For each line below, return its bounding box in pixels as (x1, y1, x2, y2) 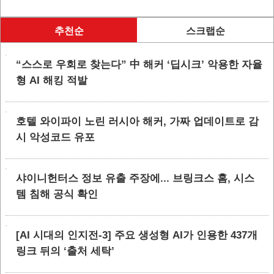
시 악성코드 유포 (16, 131, 95, 143)
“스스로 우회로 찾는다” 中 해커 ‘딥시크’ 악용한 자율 (16, 59, 262, 70)
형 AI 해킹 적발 (16, 75, 87, 86)
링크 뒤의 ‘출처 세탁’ (16, 245, 114, 257)
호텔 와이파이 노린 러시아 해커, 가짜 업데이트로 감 (16, 116, 259, 127)
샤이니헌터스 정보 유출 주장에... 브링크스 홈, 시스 (16, 172, 254, 184)
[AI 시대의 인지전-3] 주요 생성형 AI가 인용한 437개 (16, 229, 257, 241)
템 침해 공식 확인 (16, 188, 98, 200)
